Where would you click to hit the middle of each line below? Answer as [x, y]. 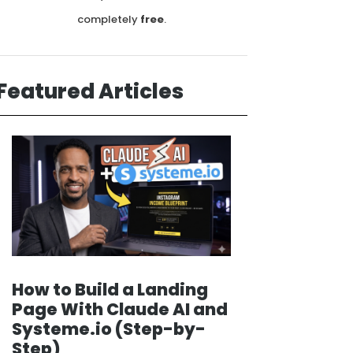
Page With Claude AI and [120, 310]
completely [107, 20]
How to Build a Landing [110, 290]
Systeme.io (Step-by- [109, 329]
